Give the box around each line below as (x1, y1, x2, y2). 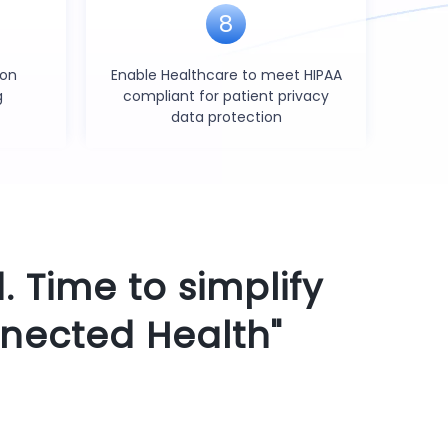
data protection (170, 107, 282, 127)
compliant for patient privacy (123, 86, 329, 106)
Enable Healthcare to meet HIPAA (110, 65, 342, 85)
